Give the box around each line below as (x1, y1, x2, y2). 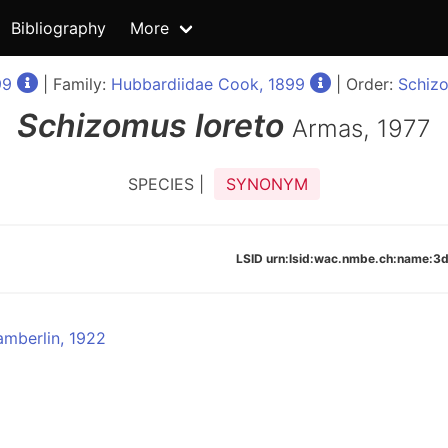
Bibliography (11, 18, 106, 38)
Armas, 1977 (292, 114, 431, 143)
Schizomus (17, 106, 187, 145)
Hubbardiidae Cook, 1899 (110, 74, 305, 94)
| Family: (37, 74, 111, 94)
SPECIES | (128, 174, 214, 194)
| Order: (330, 74, 398, 94)
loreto (195, 106, 284, 145)
